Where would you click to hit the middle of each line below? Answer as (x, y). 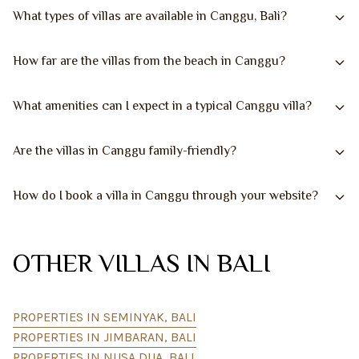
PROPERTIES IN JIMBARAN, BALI (105, 337)
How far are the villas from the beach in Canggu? (149, 61)
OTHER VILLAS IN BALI (141, 263)
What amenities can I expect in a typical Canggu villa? (162, 106)
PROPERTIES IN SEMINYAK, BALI (105, 317)
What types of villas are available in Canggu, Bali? (150, 16)
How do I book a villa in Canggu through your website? (165, 196)
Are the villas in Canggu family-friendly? (125, 151)
